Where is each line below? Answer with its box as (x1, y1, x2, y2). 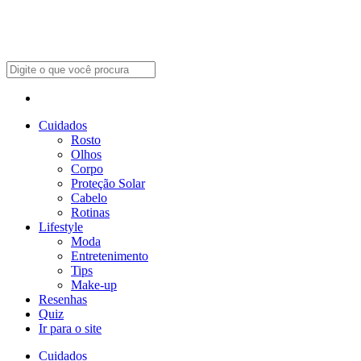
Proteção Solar (71, 176, 145, 190)
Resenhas (39, 293, 87, 306)
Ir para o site (39, 322, 102, 335)
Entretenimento (71, 249, 148, 263)
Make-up (71, 278, 117, 292)
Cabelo (71, 191, 107, 205)
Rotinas (71, 205, 110, 219)
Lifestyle (39, 220, 83, 234)
